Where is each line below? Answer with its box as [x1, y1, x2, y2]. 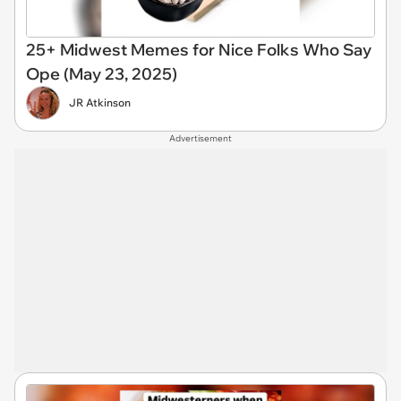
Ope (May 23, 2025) [26, 63, 177, 84]
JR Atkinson [69, 95, 131, 109]
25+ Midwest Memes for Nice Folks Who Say [26, 38, 371, 60]
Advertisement [169, 132, 232, 144]
